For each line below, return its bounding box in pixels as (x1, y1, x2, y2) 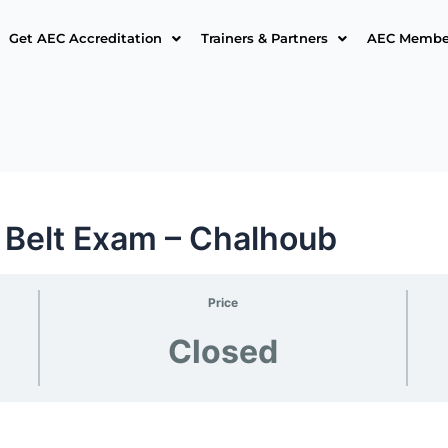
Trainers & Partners (200, 30, 328, 46)
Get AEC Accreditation (8, 30, 162, 46)
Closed (168, 331, 278, 371)
